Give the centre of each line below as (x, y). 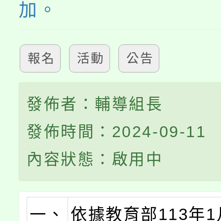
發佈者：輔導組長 (95, 104)
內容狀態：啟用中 (95, 160)
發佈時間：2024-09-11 (117, 132)
